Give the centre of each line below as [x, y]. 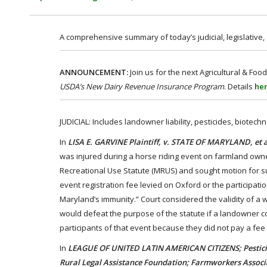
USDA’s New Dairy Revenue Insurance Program [142, 86]
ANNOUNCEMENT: [95, 72]
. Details [239, 86]
